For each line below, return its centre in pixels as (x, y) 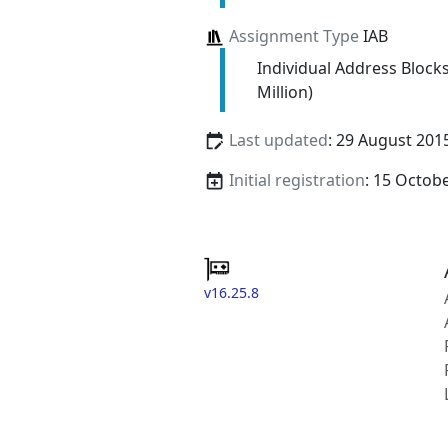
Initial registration (296, 179)
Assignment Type (293, 35)
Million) (284, 91)
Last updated (278, 139)
